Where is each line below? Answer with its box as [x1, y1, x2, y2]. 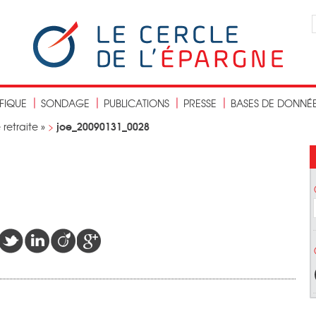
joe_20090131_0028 [56, 119, 150, 133]
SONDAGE [41, 96, 90, 110]
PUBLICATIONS [104, 96, 169, 110]
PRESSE [183, 96, 217, 110]
